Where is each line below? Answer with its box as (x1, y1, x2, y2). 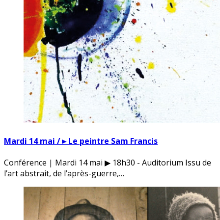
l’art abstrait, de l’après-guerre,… (4, 167, 124, 179)
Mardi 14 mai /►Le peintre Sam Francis (4, 136, 158, 147)
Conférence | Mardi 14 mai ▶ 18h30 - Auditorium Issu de (4, 157, 211, 168)
